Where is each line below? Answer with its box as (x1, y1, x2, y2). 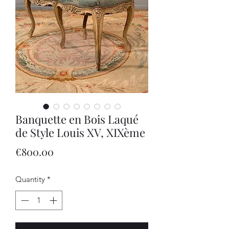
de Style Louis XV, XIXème (15, 124, 145, 140)
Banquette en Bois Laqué (15, 111, 139, 127)
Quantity (15, 174, 45, 184)
